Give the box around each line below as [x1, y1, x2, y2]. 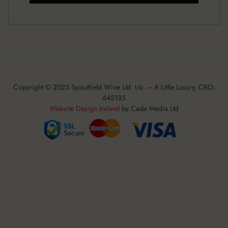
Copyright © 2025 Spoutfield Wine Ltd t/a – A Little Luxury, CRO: [13, 82, 215, 93]
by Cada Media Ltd [120, 103, 179, 114]
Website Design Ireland [49, 103, 120, 114]
